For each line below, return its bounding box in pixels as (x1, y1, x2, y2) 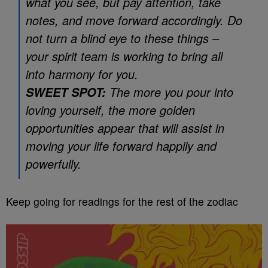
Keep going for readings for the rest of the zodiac (6, 194, 238, 209)
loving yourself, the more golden (26, 101, 195, 118)
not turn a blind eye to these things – (26, 29, 219, 47)
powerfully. (26, 155, 81, 172)
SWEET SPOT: (26, 84, 106, 100)
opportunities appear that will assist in (26, 119, 224, 136)
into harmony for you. (26, 65, 138, 83)
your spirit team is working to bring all (26, 47, 223, 65)
